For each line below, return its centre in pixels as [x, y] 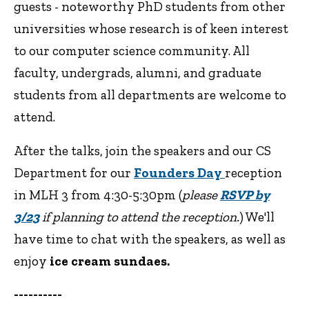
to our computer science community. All [132, 50]
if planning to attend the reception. [139, 217]
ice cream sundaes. [110, 261]
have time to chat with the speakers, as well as [150, 239]
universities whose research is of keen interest [151, 28]
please [201, 195]
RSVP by [245, 195]
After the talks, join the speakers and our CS [142, 150]
